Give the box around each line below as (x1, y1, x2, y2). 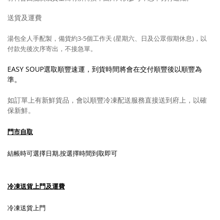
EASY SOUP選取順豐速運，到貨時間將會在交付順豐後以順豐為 (7, 64, 202, 74)
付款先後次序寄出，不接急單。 (7, 44, 97, 53)
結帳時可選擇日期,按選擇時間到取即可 (7, 149, 117, 158)
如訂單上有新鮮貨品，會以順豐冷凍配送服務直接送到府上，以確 (7, 95, 207, 105)
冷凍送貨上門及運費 (7, 182, 65, 191)
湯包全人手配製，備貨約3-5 (7, 34, 86, 43)
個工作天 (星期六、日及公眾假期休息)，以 (86, 34, 207, 43)
